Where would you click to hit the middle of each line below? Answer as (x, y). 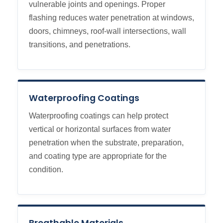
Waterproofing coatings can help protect (99, 116)
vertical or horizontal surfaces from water (100, 129)
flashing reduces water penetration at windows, (111, 18)
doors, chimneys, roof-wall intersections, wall (108, 31)
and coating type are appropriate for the (98, 156)
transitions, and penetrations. (80, 45)
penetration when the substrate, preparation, (106, 143)
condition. (46, 170)
